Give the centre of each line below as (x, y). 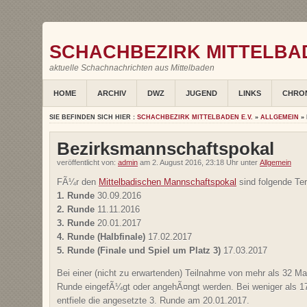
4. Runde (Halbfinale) (102, 237)
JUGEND (201, 93)
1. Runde (76, 196)
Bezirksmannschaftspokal (165, 149)
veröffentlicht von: (87, 162)
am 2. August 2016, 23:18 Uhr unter (199, 162)
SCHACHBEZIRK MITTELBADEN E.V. (195, 117)
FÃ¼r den (78, 182)
